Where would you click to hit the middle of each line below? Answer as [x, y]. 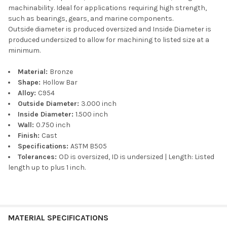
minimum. [24, 50]
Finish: [30, 135]
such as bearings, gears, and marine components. [91, 18]
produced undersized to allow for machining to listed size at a [109, 40]
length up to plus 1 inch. [47, 167]
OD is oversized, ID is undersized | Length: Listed [137, 157]
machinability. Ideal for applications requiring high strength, [107, 8]
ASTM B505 [89, 146]
